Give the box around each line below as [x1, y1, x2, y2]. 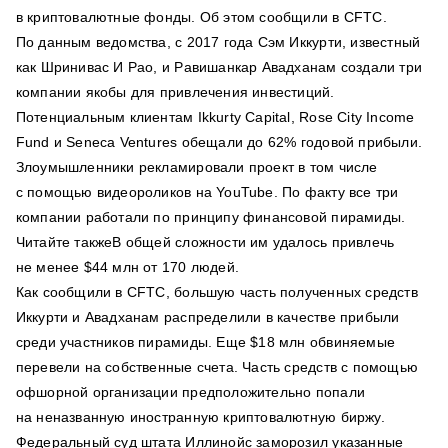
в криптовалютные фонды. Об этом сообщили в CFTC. [15, 9, 387, 26]
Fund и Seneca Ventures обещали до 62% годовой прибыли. [15, 134, 423, 151]
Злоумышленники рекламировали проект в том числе [15, 159, 378, 176]
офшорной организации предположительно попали [15, 384, 365, 401]
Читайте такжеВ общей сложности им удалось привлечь [15, 234, 395, 251]
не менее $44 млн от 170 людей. [15, 259, 239, 276]
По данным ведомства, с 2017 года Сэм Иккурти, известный [15, 34, 421, 51]
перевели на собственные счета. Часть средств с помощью [15, 359, 419, 376]
